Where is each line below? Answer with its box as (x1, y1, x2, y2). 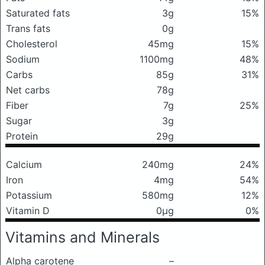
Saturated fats (6, 7, 70, 19)
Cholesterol (6, 38, 57, 50)
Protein (6, 130, 38, 142)
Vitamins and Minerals (5, 228, 160, 246)
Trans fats (6, 22, 50, 34)
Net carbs (6, 84, 50, 96)
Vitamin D (6, 205, 50, 216)
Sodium (6, 53, 40, 65)
